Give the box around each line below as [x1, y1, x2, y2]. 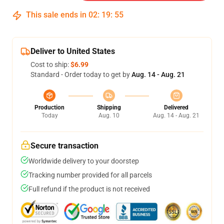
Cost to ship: [30, 60, 70, 68]
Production [34, 104, 64, 111]
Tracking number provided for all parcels [28, 171, 152, 179]
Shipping [96, 104, 121, 111]
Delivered [164, 104, 188, 111]
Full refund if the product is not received [28, 185, 150, 193]
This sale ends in [24, 10, 88, 19]
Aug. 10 [98, 112, 119, 119]
